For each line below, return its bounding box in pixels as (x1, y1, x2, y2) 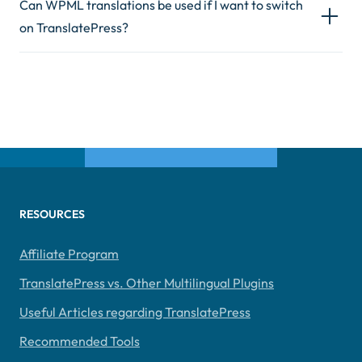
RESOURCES (19, 207, 85, 221)
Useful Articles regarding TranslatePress (19, 304, 250, 320)
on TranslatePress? (19, 19, 128, 36)
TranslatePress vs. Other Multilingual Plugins (19, 275, 274, 291)
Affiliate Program (19, 246, 119, 262)
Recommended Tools (19, 333, 140, 349)
